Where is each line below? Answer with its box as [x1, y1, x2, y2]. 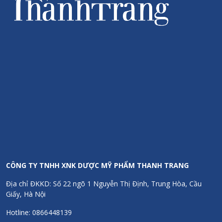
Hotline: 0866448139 [6, 207, 72, 217]
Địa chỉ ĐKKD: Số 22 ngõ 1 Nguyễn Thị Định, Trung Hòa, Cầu [6, 178, 202, 188]
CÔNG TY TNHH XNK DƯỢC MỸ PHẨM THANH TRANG [6, 160, 189, 170]
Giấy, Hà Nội [6, 189, 46, 199]
